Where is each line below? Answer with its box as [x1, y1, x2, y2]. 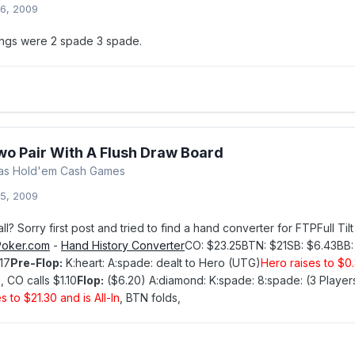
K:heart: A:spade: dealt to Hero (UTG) [63, 256, 261, 269]
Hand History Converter [61, 239, 185, 252]
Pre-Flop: [10, 256, 63, 269]
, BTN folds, [120, 291, 181, 304]
